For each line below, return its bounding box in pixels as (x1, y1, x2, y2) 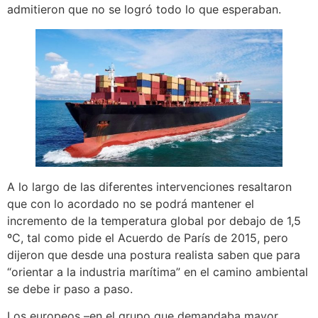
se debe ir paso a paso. (7, 281, 133, 296)
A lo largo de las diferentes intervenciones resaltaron (7, 179, 292, 194)
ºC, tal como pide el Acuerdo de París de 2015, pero (7, 230, 288, 245)
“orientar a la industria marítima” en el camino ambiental (7, 264, 308, 279)
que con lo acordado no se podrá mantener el (7, 196, 254, 211)
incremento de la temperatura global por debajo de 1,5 (7, 213, 301, 228)
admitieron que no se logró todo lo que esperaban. (7, 1, 281, 16)
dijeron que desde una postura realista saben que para (7, 247, 300, 262)
